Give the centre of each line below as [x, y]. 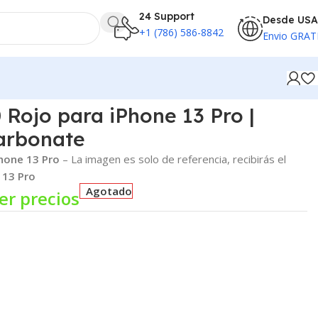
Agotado [109, 191]
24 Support [167, 16]
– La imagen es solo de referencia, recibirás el [172, 159]
